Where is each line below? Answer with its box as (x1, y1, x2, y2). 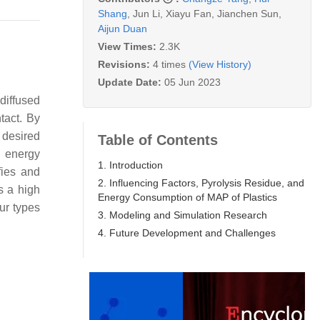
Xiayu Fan (166, 7, 211, 19)
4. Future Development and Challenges (98, 226, 276, 239)
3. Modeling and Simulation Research (98, 209, 267, 221)
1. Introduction (98, 159, 163, 171)
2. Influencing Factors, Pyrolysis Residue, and (98, 176, 304, 189)
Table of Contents (98, 131, 218, 148)
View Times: (98, 40, 159, 52)
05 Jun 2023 (164, 76, 221, 88)
